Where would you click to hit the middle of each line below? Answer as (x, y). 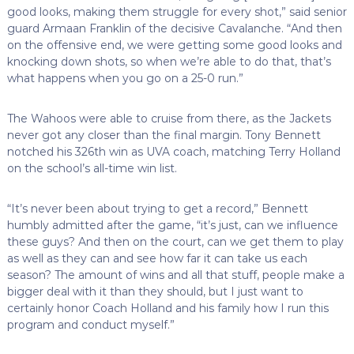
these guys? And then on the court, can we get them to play (175, 241)
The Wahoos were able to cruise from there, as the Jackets (169, 118)
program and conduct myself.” (90, 324)
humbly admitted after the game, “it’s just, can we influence (172, 225)
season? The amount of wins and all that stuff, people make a (175, 275)
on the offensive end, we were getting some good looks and (174, 45)
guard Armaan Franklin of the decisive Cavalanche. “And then (174, 28)
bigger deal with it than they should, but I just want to (155, 291)
